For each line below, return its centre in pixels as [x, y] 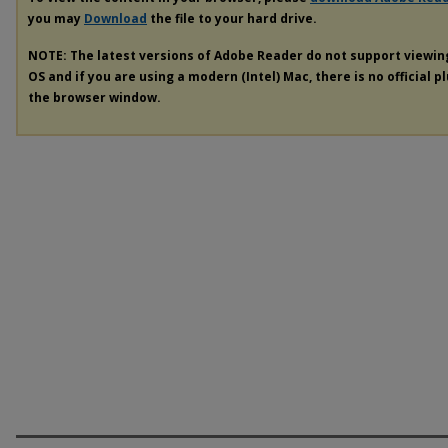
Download [115, 18]
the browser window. [94, 97]
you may [56, 18]
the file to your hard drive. [232, 18]
